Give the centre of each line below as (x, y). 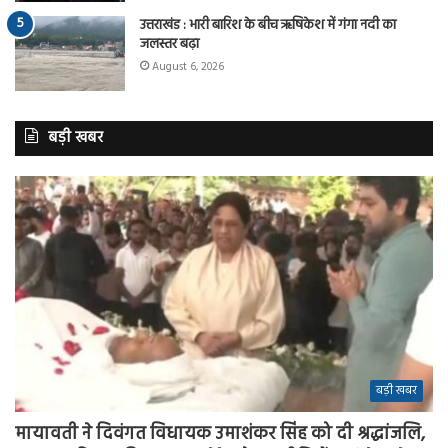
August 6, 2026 (188, 67)
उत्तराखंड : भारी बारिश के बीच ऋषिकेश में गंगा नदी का (268, 25)
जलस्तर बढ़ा (169, 44)
